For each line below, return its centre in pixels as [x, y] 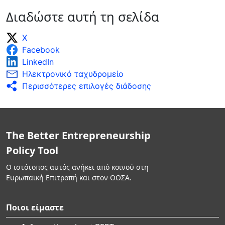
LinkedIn [38, 62]
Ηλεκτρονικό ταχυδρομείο [73, 74]
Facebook [41, 49]
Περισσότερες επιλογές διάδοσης [87, 86]
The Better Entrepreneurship [78, 135]
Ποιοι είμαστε [35, 207]
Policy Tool [32, 150]
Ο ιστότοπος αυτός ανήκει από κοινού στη [77, 167]
